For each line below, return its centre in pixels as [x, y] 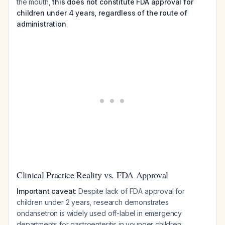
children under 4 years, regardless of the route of [102, 13]
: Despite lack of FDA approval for [130, 191]
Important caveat [46, 191]
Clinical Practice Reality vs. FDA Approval [93, 175]
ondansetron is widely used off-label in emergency [99, 213]
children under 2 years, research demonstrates [93, 202]
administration [41, 24]
